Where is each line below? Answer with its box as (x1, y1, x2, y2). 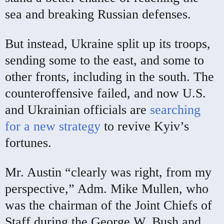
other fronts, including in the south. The (5, 69, 214, 84)
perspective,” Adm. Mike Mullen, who (5, 181, 208, 196)
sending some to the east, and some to (5, 52, 204, 67)
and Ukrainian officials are (5, 102, 146, 117)
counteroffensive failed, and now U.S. (5, 85, 206, 100)
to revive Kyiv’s (104, 118, 189, 133)
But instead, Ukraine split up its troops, (5, 36, 210, 51)
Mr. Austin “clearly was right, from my (5, 164, 211, 179)
